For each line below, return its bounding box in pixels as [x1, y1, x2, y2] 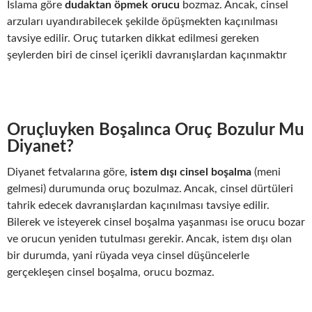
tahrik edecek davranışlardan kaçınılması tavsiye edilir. [7, 199, 270, 211]
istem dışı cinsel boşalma [130, 166, 251, 178]
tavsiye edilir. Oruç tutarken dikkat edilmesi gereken [7, 32, 259, 44]
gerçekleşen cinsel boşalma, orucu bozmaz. [7, 266, 214, 278]
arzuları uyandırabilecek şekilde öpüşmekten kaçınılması [7, 15, 278, 27]
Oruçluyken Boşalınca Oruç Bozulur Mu [7, 121, 304, 139]
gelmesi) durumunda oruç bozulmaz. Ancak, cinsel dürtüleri [7, 182, 293, 194]
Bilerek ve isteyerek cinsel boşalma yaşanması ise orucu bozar [7, 216, 305, 228]
